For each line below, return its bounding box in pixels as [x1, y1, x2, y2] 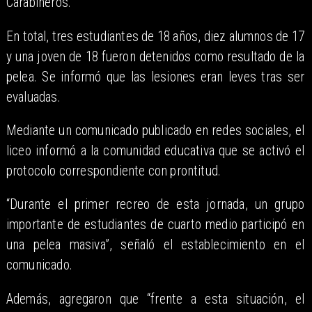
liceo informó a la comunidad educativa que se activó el [6, 143, 305, 159]
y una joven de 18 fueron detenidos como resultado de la [6, 48, 305, 65]
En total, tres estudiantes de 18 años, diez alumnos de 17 [6, 28, 305, 45]
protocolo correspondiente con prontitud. [6, 163, 221, 180]
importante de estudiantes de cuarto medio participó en [6, 217, 305, 233]
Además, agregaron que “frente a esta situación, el [6, 290, 305, 307]
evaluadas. [6, 88, 61, 105]
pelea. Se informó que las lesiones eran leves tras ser [6, 68, 305, 85]
